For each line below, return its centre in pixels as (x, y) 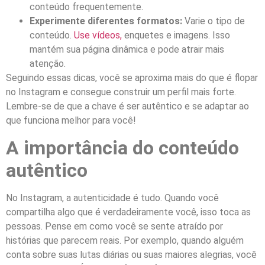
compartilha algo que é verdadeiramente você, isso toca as (128, 212)
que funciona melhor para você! (71, 121)
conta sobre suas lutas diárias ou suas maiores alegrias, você (131, 254)
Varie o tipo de (214, 21)
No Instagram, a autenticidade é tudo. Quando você (112, 198)
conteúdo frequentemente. (86, 7)
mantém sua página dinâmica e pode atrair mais (127, 50)
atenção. (48, 64)
